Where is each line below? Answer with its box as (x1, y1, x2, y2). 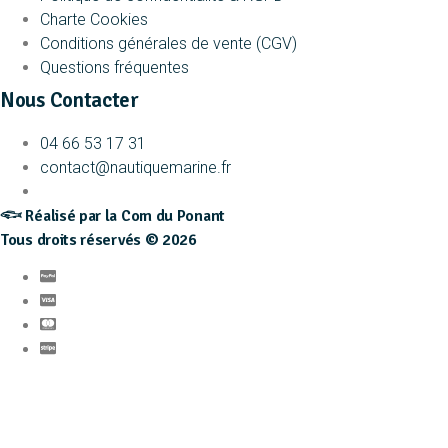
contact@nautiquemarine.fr (40, 157, 231, 177)
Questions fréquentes (40, 57, 189, 77)
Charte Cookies (40, 9, 148, 29)
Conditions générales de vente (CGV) (40, 33, 297, 53)
